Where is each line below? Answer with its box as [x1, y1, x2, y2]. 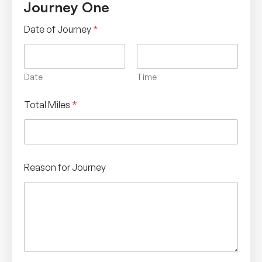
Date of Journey [24, 23, 93, 35]
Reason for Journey [24, 161, 106, 173]
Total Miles [24, 98, 72, 111]
